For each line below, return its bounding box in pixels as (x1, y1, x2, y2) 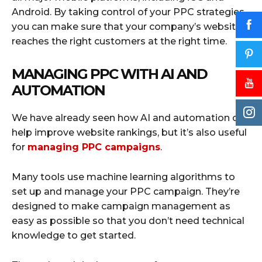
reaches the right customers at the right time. (12, 35, 227, 47)
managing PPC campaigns (27, 141, 160, 153)
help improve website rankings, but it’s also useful (12, 126, 247, 138)
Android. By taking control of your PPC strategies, (12, 6, 246, 18)
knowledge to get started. (12, 229, 136, 241)
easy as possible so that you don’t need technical (12, 215, 244, 226)
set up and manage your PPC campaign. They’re (12, 185, 240, 197)
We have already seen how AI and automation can (12, 112, 249, 123)
